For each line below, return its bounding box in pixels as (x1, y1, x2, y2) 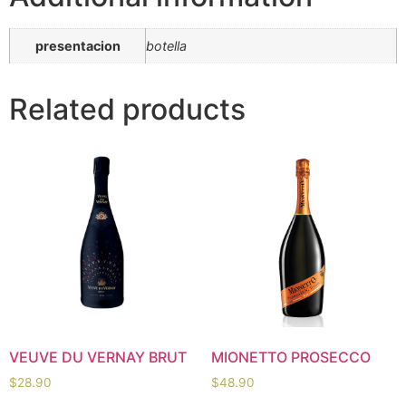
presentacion (34, 37, 121, 53)
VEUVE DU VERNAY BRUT (9, 348, 187, 367)
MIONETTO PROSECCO (210, 348, 371, 367)
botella (146, 37, 187, 53)
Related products (9, 91, 246, 127)
